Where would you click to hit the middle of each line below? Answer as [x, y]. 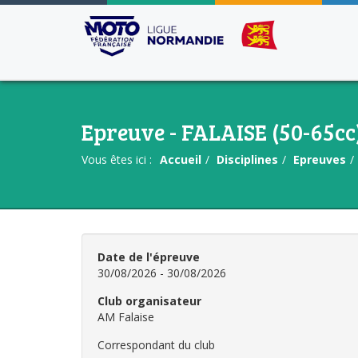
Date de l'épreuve [149, 257]
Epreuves [320, 159]
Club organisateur [149, 301]
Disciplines [247, 159]
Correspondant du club [156, 345]
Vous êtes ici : [117, 159]
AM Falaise [126, 317]
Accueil [181, 159]
